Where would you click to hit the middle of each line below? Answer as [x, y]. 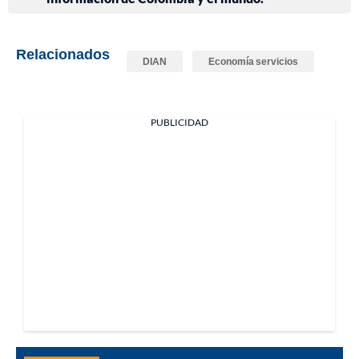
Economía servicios [253, 62]
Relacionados [63, 54]
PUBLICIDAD [179, 123]
